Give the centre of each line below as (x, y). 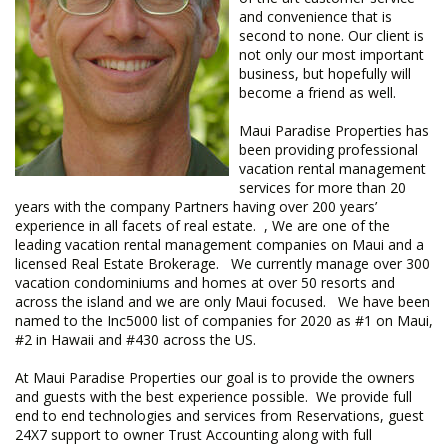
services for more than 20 (322, 187)
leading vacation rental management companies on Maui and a (219, 244)
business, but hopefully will (325, 73)
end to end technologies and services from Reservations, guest (219, 415)
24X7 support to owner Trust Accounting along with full (193, 434)
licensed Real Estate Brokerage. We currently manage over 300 (222, 263)
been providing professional (328, 149)
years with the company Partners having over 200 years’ (196, 206)
